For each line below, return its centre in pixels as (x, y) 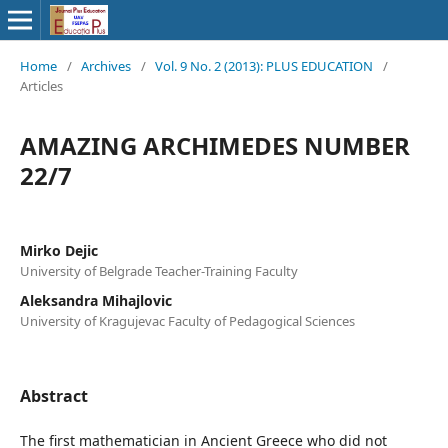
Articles (41, 86)
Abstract (54, 396)
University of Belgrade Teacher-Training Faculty (159, 271)
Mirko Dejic (59, 250)
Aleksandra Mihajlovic (96, 300)
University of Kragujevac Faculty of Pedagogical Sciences (187, 321)
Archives (106, 66)
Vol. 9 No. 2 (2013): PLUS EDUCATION (264, 66)
